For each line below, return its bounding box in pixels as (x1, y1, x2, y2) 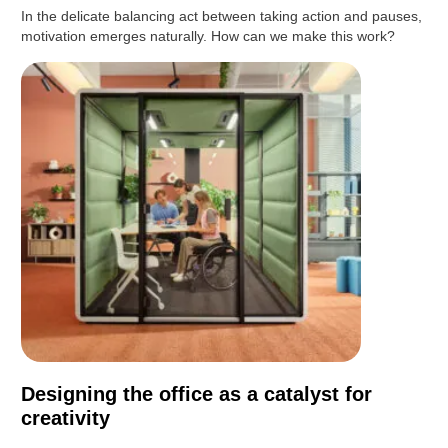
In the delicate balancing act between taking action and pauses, (21, 8, 423, 25)
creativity (21, 407, 111, 430)
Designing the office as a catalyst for (21, 383, 373, 406)
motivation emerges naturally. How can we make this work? (21, 28, 396, 45)
